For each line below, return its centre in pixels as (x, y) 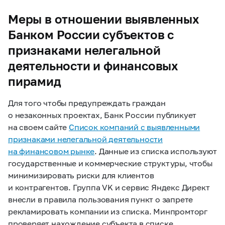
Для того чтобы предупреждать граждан (87, 102)
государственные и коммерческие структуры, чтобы (110, 163)
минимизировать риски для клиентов (81, 175)
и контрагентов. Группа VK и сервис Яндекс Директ (109, 187)
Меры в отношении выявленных (104, 19)
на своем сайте (39, 127)
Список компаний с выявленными (135, 127)
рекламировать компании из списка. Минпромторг (108, 211)
